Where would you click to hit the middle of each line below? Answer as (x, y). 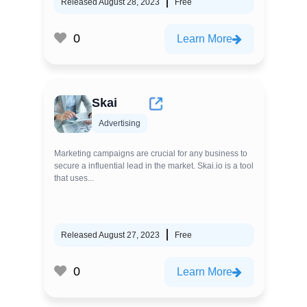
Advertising (120, 123)
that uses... (74, 178)
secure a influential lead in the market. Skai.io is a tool (154, 165)
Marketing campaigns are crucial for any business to (151, 153)
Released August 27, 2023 (110, 235)
